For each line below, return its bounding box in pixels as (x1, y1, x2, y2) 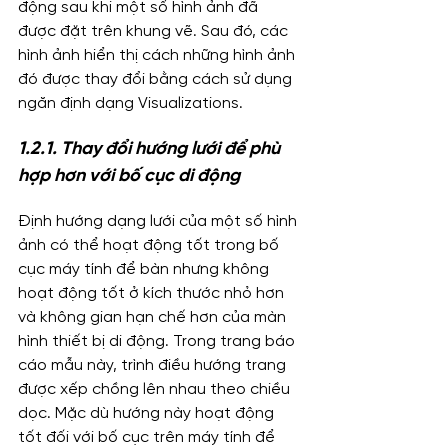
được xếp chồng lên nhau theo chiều (18, 381, 294, 399)
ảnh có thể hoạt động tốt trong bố (18, 237, 283, 255)
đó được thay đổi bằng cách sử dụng (18, 71, 296, 89)
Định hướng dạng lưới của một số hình (18, 213, 301, 231)
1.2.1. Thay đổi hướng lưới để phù (18, 140, 284, 160)
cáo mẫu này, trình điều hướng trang (18, 357, 290, 375)
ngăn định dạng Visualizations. (18, 95, 243, 113)
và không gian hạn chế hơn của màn (18, 309, 290, 327)
